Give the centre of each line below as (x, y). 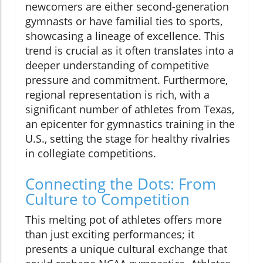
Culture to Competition (107, 199)
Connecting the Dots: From (121, 184)
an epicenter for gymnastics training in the (130, 124)
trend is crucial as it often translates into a (129, 51)
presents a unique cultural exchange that (126, 249)
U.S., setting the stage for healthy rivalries (128, 139)
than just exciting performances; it (110, 235)
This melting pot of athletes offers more (124, 220)
